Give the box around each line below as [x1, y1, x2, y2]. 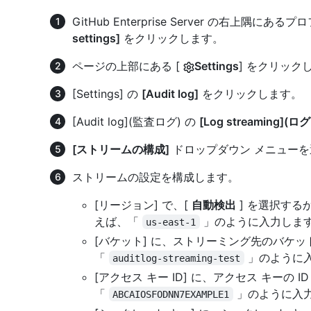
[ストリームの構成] [72, 142, 169, 156]
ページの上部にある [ [72, 58, 183, 73]
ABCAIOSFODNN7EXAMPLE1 [112, 288, 230, 300]
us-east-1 [146, 216, 196, 228]
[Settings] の [72, 86, 142, 101]
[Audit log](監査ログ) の [72, 114, 199, 128]
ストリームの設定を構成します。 [72, 169, 239, 184]
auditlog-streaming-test [112, 252, 241, 264]
